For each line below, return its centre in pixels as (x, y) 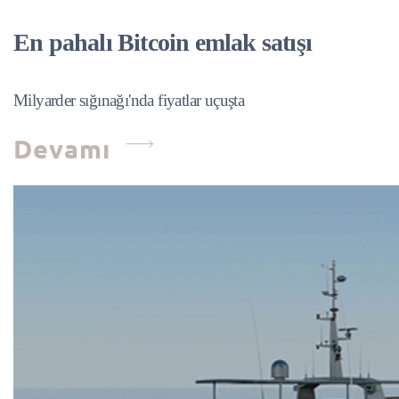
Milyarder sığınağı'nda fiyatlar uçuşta (129, 100)
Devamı (65, 149)
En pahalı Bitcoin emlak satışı (163, 42)
